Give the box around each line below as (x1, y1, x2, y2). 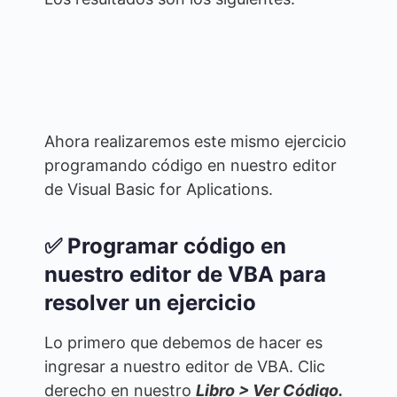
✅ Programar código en (44, 232, 286, 259)
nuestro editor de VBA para (44, 261, 326, 287)
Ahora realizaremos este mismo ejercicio (44, 131, 346, 151)
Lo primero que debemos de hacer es (44, 332, 323, 352)
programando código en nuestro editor (44, 155, 337, 175)
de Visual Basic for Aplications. (44, 179, 273, 198)
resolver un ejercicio (44, 289, 256, 315)
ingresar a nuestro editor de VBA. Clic (44, 356, 325, 376)
